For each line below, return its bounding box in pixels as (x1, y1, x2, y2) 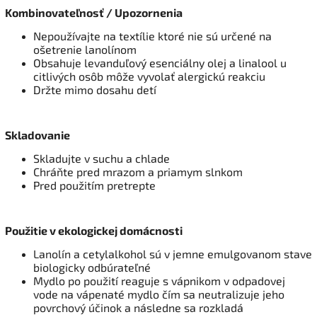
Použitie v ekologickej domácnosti (5, 223, 183, 237)
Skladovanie (5, 127, 70, 142)
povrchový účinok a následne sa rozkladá (33, 300, 243, 314)
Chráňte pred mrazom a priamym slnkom (33, 164, 243, 178)
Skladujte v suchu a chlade (33, 151, 170, 165)
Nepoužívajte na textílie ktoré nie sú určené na (33, 28, 272, 42)
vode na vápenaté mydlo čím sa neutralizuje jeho (33, 287, 284, 301)
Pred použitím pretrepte (33, 178, 156, 192)
